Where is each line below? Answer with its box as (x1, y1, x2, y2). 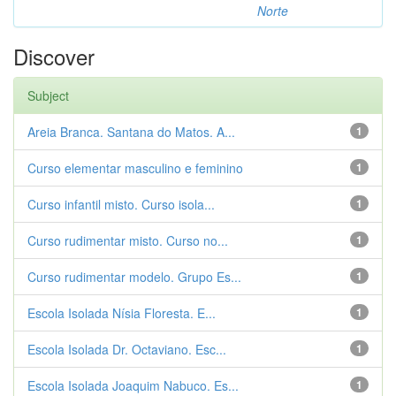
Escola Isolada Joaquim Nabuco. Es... (27, 377, 239, 394)
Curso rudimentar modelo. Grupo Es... (27, 268, 241, 286)
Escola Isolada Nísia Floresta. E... (27, 304, 216, 322)
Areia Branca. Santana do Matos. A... (27, 123, 235, 141)
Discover (13, 41, 95, 72)
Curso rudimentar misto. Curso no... (27, 232, 228, 249)
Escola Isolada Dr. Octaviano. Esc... (27, 340, 226, 358)
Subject (27, 87, 69, 104)
